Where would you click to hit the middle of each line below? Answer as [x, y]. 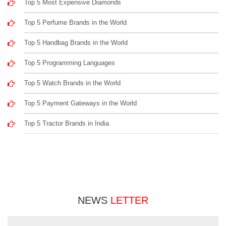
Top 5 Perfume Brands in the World [76, 22]
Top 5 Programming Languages [70, 63]
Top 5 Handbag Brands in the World [76, 42]
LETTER [129, 200]
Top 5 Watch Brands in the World [73, 83]
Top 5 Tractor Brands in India [67, 123]
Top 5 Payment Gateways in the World [81, 103]
